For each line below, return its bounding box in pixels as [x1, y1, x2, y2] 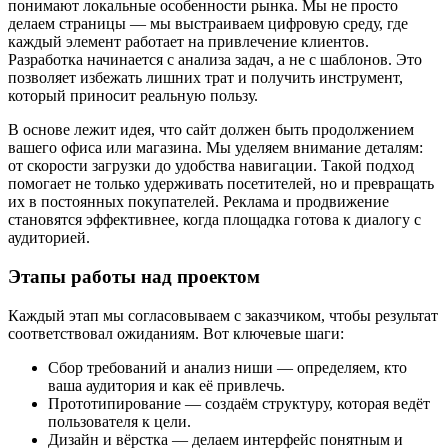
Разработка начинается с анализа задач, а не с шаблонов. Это [8, 51, 422, 69]
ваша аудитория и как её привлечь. [48, 376, 285, 394]
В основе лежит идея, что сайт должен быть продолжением [8, 121, 414, 139]
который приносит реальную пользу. [8, 87, 258, 105]
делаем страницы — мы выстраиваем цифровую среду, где [8, 15, 408, 33]
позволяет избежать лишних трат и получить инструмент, [8, 69, 403, 87]
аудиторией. [8, 229, 90, 247]
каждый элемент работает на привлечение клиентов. [8, 33, 369, 51]
